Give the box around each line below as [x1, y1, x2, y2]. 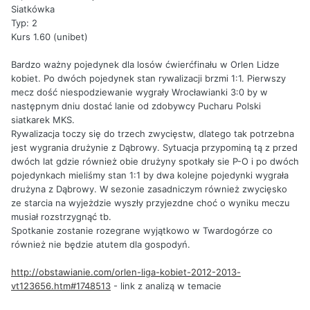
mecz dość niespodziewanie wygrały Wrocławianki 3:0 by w [11, 86, 268, 98]
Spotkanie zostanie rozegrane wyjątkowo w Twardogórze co [11, 224, 273, 236]
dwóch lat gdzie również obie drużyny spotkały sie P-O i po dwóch [11, 155, 299, 167]
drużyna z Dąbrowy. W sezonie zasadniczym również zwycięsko [11, 183, 287, 194]
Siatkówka [11, 3, 55, 15]
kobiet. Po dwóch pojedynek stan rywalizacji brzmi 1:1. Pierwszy [11, 72, 286, 84]
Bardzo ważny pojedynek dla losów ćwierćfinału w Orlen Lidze [11, 58, 280, 70]
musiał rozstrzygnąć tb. [11, 210, 111, 222]
